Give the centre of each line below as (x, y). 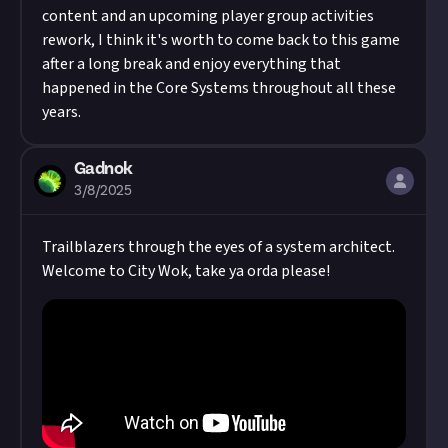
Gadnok (103, 168)
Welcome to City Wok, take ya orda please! (186, 271)
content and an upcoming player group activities (208, 16)
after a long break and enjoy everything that (191, 64)
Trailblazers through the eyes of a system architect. (218, 247)
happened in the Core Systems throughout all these (219, 88)
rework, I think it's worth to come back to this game (221, 40)
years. (61, 112)
